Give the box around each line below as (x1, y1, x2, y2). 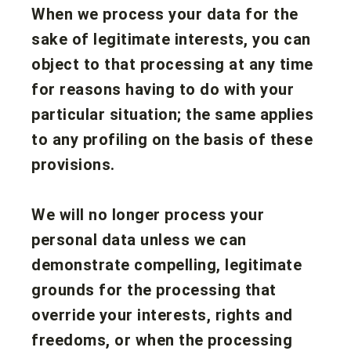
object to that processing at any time (31, 54, 313, 74)
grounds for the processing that (31, 280, 277, 299)
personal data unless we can (31, 230, 247, 249)
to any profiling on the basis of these (31, 129, 313, 149)
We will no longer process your (31, 204, 264, 224)
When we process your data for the (31, 4, 299, 24)
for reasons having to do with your (31, 79, 294, 99)
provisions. (31, 154, 115, 174)
